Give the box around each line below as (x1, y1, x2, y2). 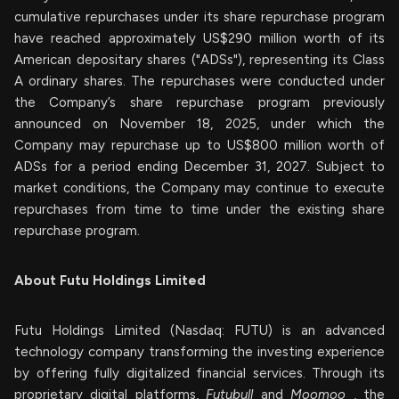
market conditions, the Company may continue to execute (14, 180, 385, 196)
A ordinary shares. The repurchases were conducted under (14, 73, 385, 89)
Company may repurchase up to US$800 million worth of (14, 137, 385, 153)
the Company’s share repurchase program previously (14, 94, 385, 110)
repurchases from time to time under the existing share (14, 201, 385, 217)
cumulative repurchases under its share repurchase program (14, 9, 385, 25)
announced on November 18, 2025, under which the (14, 116, 385, 132)
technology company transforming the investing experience (14, 344, 385, 360)
